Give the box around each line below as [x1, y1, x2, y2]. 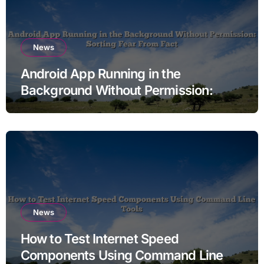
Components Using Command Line [20, 247, 223, 263]
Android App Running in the [20, 65, 180, 81]
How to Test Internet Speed [20, 230, 179, 246]
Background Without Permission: [20, 82, 213, 98]
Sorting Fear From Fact [20, 98, 154, 114]
